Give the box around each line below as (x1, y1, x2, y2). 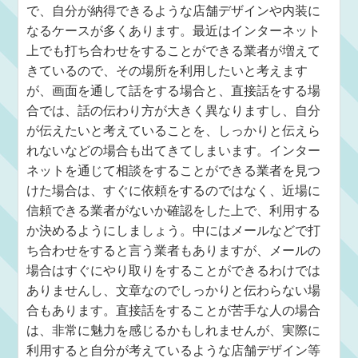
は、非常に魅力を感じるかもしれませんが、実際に (26, 324, 321, 337)
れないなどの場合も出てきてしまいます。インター (26, 144, 321, 157)
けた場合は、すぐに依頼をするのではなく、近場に (26, 184, 321, 197)
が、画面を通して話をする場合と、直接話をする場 (26, 84, 321, 97)
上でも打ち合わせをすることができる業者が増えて (26, 44, 321, 58)
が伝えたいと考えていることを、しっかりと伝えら (26, 124, 321, 137)
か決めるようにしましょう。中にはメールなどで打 (26, 224, 321, 237)
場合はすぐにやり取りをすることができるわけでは (26, 264, 321, 277)
